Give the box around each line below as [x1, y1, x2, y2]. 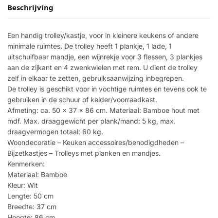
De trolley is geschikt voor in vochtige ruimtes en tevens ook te [7, 84, 207, 93]
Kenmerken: [7, 159, 45, 168]
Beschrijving [7, 2, 54, 12]
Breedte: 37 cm [7, 202, 56, 211]
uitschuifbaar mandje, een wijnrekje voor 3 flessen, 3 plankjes [7, 52, 202, 61]
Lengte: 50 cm [7, 191, 54, 200]
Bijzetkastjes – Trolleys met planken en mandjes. [7, 148, 161, 157]
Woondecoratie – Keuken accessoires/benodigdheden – [7, 138, 184, 146]
